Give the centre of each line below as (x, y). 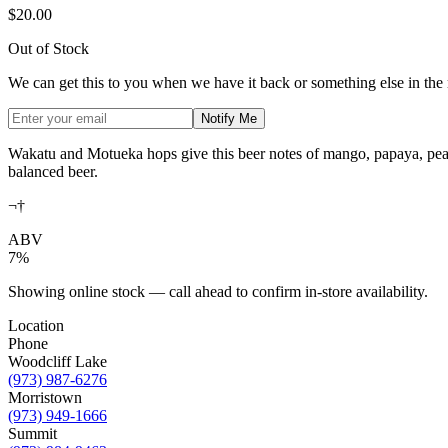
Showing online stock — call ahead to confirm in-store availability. (218, 292)
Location (36, 326)
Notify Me (229, 119)
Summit (32, 434)
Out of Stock (48, 49)
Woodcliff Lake (57, 362)
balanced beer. (53, 172)
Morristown (45, 398)
